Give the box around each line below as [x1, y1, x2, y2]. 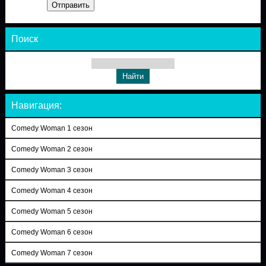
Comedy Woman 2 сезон [11, 145, 93, 153]
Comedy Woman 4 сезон [11, 186, 93, 195]
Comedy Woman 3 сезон [11, 166, 93, 174]
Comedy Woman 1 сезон [11, 124, 93, 132]
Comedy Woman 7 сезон [11, 249, 93, 257]
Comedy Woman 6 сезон [11, 228, 93, 236]
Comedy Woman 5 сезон [11, 207, 93, 216]
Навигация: [11, 100, 62, 111]
